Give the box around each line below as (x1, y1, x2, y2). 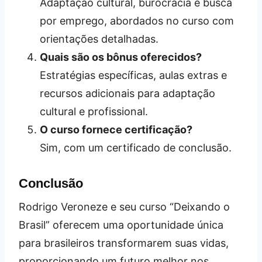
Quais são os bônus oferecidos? (40, 51, 202, 64)
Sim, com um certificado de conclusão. (40, 142, 232, 154)
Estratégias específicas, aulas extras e (40, 69, 227, 82)
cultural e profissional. (40, 105, 148, 118)
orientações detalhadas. (40, 33, 158, 46)
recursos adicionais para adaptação (40, 87, 215, 100)
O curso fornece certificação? (40, 123, 192, 136)
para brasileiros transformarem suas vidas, (19, 237, 229, 250)
